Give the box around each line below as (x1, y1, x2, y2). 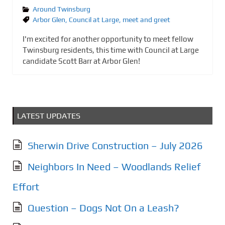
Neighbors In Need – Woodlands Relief (28, 160, 201, 172)
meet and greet (123, 15, 170, 24)
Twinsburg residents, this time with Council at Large (23, 45, 199, 54)
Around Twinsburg (33, 5, 90, 13)
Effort (13, 180, 39, 192)
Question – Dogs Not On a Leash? (28, 201, 179, 213)
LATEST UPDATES (17, 110, 80, 121)
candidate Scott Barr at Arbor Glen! (23, 56, 140, 65)
